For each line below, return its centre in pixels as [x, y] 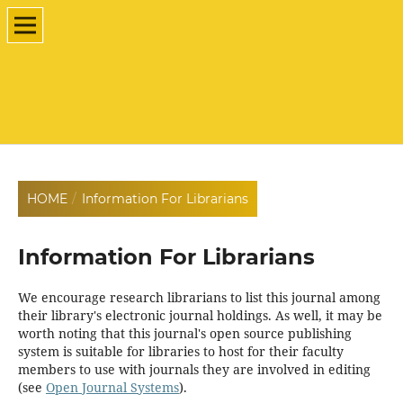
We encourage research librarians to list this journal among [199, 297]
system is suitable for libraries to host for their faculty [180, 351]
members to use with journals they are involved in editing [194, 369]
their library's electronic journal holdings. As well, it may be [200, 315]
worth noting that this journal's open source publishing [184, 333]
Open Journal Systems [112, 387]
